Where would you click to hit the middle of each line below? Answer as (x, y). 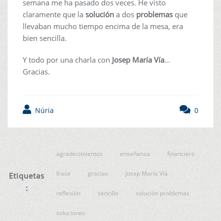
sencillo (108, 193)
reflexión (68, 193)
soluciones (71, 213)
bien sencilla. (46, 38)
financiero (181, 154)
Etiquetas (27, 176)
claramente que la (54, 14)
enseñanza (135, 154)
